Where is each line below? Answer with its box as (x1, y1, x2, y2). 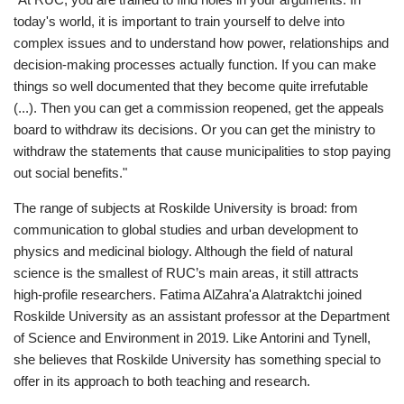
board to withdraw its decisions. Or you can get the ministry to (14, 122, 375, 138)
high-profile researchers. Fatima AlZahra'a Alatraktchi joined (14, 287, 362, 303)
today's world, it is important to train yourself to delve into (14, 14, 344, 30)
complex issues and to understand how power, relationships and (14, 35, 389, 51)
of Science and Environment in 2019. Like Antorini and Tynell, (14, 330, 371, 346)
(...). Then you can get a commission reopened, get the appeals (14, 100, 384, 116)
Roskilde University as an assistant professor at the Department (14, 308, 390, 325)
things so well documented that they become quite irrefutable (14, 78, 368, 95)
